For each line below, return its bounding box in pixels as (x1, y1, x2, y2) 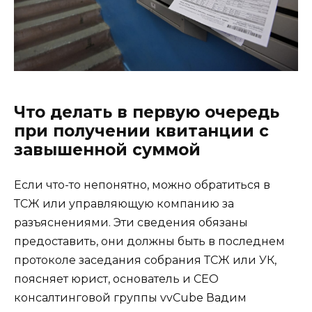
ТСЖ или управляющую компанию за (14, 196, 234, 210)
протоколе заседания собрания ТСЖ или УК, (14, 253, 276, 267)
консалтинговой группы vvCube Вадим (14, 290, 247, 304)
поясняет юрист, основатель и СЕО (14, 272, 219, 286)
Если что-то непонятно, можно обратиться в (14, 178, 270, 192)
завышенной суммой (14, 139, 201, 159)
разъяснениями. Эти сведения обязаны (14, 215, 248, 229)
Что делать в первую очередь (14, 102, 279, 122)
